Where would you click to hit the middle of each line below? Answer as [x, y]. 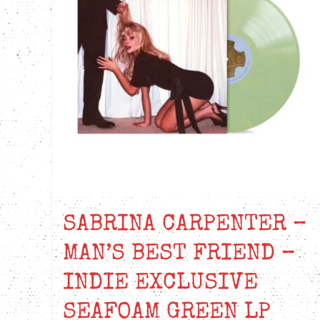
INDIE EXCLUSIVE [160, 284]
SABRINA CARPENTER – [185, 225]
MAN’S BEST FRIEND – [179, 254]
